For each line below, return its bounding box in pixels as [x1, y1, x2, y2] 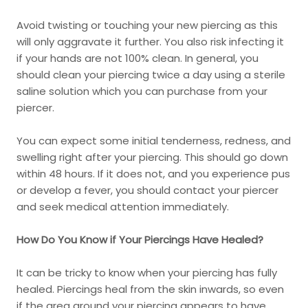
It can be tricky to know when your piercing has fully [16, 265, 277, 280]
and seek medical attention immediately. [16, 199, 232, 214]
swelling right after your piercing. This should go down [16, 150, 288, 164]
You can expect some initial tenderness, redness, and [16, 133, 291, 148]
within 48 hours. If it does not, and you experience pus [16, 166, 290, 181]
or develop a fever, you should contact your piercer [16, 183, 278, 197]
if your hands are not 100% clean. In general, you [16, 51, 258, 65]
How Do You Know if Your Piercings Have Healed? [16, 232, 263, 247]
